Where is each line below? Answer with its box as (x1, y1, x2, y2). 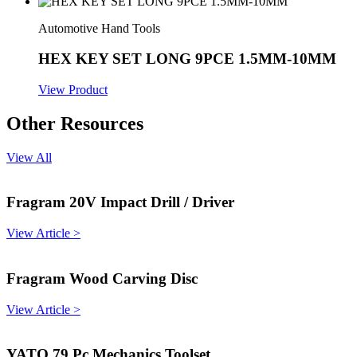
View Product (38, 82, 108, 96)
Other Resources (6, 112, 143, 134)
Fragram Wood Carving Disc (6, 269, 198, 287)
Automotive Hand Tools (38, 21, 160, 35)
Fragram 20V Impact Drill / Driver (6, 194, 234, 211)
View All (6, 150, 52, 164)
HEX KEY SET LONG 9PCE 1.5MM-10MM (38, 50, 336, 68)
